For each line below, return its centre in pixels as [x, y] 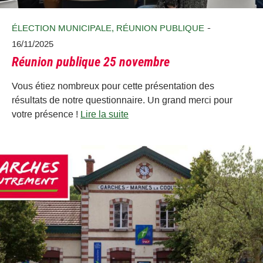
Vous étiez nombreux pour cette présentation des [113, 86]
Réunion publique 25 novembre [91, 62]
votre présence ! [46, 114]
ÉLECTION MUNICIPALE [62, 28]
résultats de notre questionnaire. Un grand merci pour [122, 100]
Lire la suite [104, 114]
